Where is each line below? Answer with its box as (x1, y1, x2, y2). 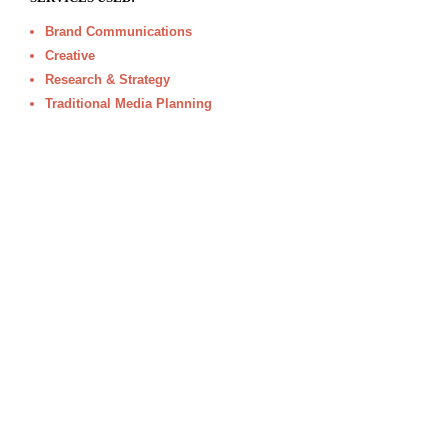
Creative (45, 48, 95, 63)
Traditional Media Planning (45, 96, 212, 111)
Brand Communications (45, 24, 192, 39)
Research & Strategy (45, 72, 170, 87)
